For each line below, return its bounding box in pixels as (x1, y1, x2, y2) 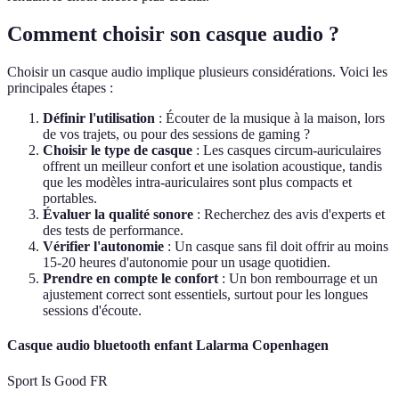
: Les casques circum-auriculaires (192, 142, 381, 159)
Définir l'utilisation (43, 110, 155, 126)
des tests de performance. (43, 223, 183, 239)
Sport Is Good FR (7, 372, 108, 388)
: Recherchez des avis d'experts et (193, 207, 385, 223)
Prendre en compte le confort (43, 271, 218, 287)
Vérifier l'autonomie (43, 239, 164, 255)
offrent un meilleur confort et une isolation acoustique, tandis (43, 159, 382, 175)
